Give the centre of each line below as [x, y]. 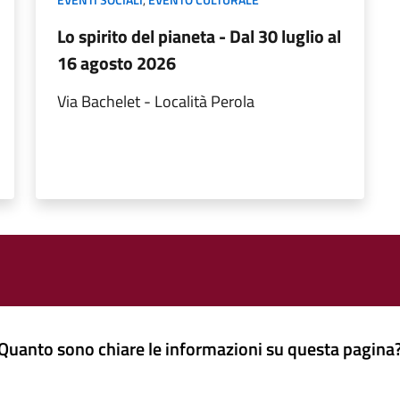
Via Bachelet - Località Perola [156, 101]
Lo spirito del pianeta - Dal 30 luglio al [199, 36]
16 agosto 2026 [117, 63]
